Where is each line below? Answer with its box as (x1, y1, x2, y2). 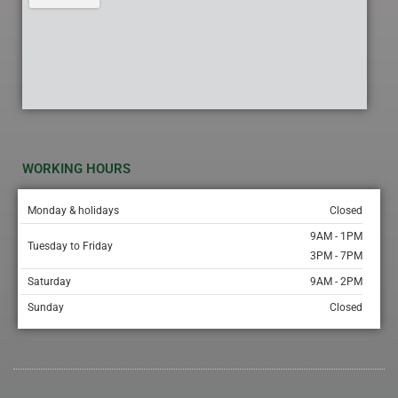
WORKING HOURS (22, 160, 131, 177)
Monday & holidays (27, 203, 119, 217)
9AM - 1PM (310, 229, 362, 243)
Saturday (27, 275, 71, 289)
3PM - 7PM (310, 250, 362, 263)
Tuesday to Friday (27, 239, 113, 252)
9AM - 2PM (310, 275, 362, 289)
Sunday (27, 301, 64, 314)
